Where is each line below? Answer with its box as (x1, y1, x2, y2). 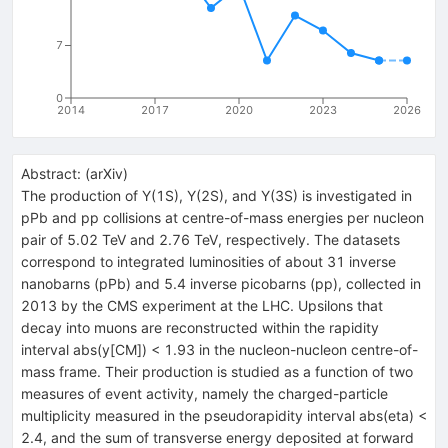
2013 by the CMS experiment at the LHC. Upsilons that (21, 296, 383, 314)
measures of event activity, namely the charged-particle (21, 384, 388, 402)
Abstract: (21, 164, 81, 182)
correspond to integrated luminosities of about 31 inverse (21, 252, 396, 270)
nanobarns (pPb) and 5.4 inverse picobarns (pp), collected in (21, 274, 421, 292)
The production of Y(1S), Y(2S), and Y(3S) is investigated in (21, 186, 412, 204)
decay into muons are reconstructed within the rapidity (21, 318, 379, 336)
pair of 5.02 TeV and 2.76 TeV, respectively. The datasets (21, 230, 400, 248)
